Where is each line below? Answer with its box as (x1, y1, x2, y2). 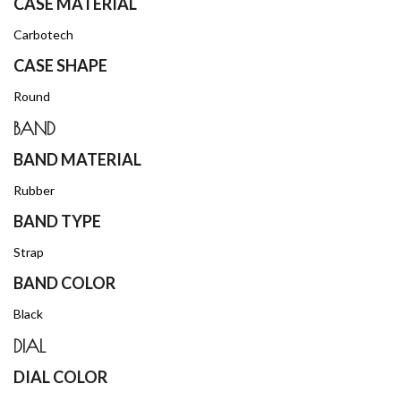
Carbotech (13, 26, 73, 42)
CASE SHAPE (13, 55, 107, 75)
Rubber (13, 182, 55, 198)
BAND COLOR (13, 272, 115, 293)
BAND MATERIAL (13, 149, 141, 169)
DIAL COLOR (13, 366, 107, 387)
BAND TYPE (13, 210, 101, 231)
